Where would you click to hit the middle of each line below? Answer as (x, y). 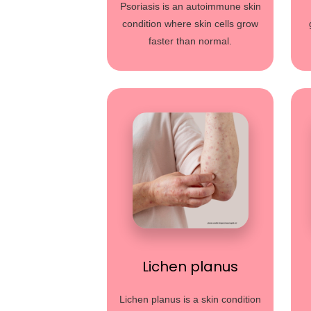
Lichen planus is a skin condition (191, 299)
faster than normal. (191, 41)
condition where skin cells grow (191, 24)
